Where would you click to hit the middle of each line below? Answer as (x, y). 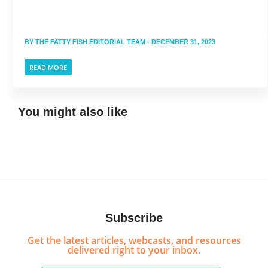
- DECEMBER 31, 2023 (180, 42)
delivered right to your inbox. (134, 250)
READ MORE (48, 67)
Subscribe (134, 218)
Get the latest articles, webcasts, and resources (134, 240)
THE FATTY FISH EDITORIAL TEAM (90, 42)
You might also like (73, 112)
